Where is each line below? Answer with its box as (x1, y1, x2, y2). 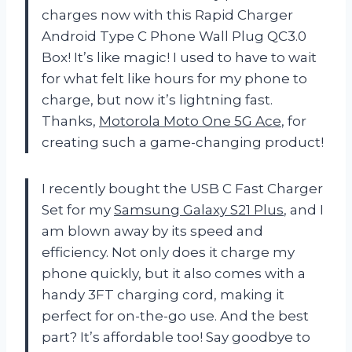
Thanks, (42, 112, 99, 129)
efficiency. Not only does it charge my (42, 244, 295, 260)
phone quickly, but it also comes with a (42, 265, 306, 281)
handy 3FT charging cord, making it (42, 286, 284, 302)
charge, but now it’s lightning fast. (42, 91, 273, 108)
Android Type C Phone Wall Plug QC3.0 (42, 27, 306, 44)
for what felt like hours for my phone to (42, 70, 307, 86)
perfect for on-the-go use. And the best (42, 307, 309, 324)
